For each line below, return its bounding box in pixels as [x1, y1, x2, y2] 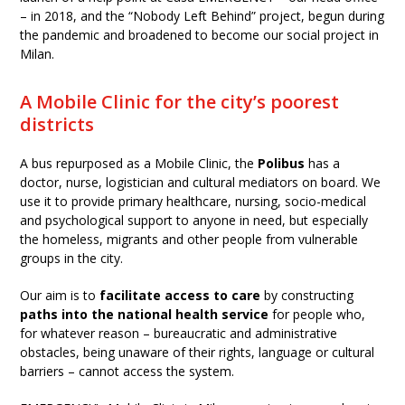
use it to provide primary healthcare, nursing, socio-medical [20, 193, 367, 210]
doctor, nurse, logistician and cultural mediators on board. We [20, 174, 381, 191]
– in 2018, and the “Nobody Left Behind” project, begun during [20, 7, 385, 24]
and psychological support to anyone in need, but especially [20, 212, 369, 229]
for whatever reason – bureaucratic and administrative [20, 325, 338, 342]
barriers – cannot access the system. [20, 363, 235, 380]
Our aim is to [20, 287, 100, 304]
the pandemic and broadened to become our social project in [20, 26, 380, 43]
